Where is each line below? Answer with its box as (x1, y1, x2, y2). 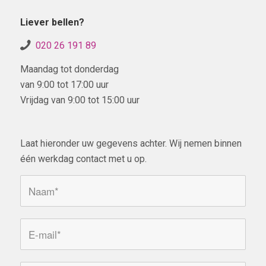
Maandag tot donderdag (20, 64, 119, 75)
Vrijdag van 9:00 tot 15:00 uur (20, 94, 140, 106)
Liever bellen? (20, 16, 84, 28)
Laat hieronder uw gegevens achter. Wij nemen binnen (20, 138, 242, 150)
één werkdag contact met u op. (20, 153, 147, 165)
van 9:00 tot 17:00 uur (20, 79, 109, 91)
